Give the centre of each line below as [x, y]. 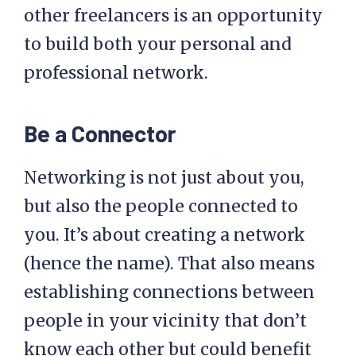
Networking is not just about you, [164, 178]
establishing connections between [169, 292]
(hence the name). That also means [169, 264]
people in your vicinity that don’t [165, 321]
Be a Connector [100, 133]
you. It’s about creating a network [164, 235]
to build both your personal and [158, 44]
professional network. [116, 73]
